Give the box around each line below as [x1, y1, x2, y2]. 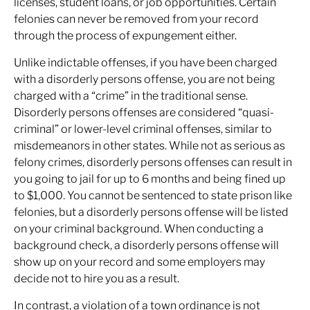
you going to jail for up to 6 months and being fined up [14, 172, 286, 185]
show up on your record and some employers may [14, 255, 265, 268]
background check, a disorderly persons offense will [14, 239, 279, 252]
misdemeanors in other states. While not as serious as [14, 139, 285, 152]
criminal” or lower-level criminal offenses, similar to [14, 122, 272, 136]
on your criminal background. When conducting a [14, 222, 264, 235]
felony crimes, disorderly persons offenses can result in [14, 156, 292, 169]
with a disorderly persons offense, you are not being [14, 73, 275, 86]
